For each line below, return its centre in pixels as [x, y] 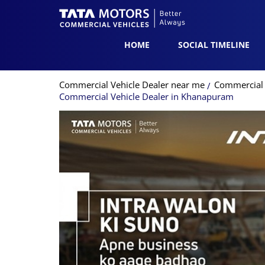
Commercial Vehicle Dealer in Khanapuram [146, 96]
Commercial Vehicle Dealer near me [132, 85]
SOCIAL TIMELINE [214, 45]
